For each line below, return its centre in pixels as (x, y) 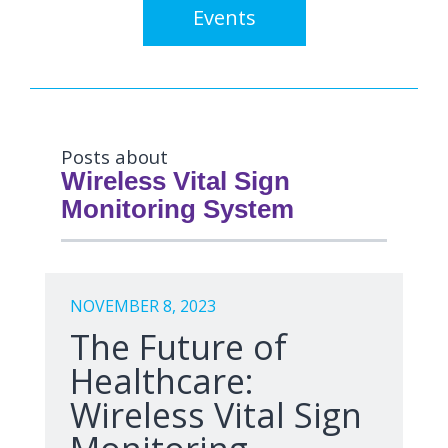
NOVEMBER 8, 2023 (143, 306)
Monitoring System (177, 209)
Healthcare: (162, 381)
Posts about (114, 156)
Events (224, 17)
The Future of (178, 347)
